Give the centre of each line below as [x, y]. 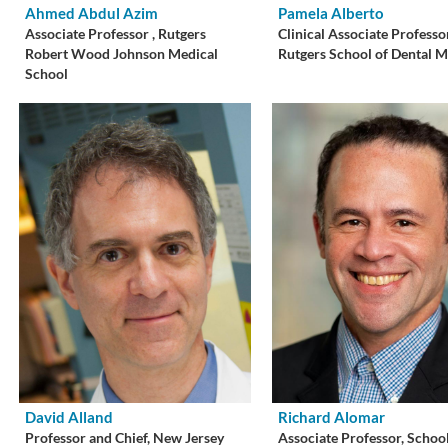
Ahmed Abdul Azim [92, 12]
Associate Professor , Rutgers [116, 33]
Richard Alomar [332, 416]
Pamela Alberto [331, 12]
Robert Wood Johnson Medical [122, 53]
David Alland [69, 416]
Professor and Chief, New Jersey [125, 437]
